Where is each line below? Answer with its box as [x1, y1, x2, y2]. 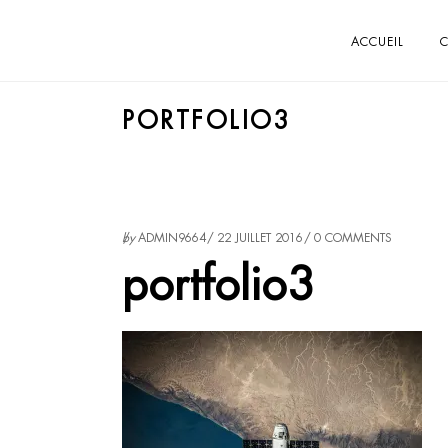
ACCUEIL [351, 33, 404, 49]
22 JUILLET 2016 [217, 230, 303, 246]
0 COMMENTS [314, 230, 392, 246]
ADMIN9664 [138, 230, 206, 246]
